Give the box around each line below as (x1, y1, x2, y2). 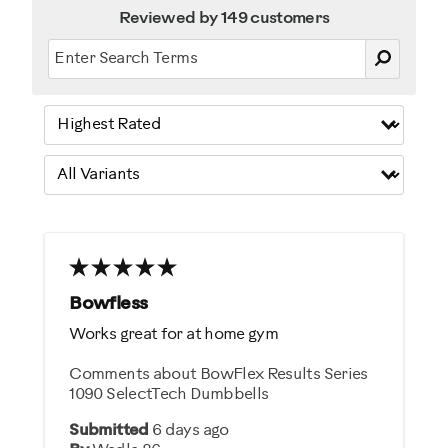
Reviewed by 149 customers (118, 10, 330, 28)
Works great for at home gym (69, 326, 279, 344)
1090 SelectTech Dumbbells (69, 386, 269, 404)
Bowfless (69, 295, 148, 315)
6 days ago (152, 422, 229, 440)
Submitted (69, 422, 153, 440)
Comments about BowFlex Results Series (69, 366, 368, 384)
